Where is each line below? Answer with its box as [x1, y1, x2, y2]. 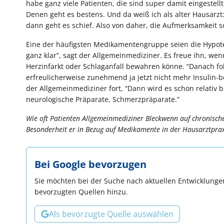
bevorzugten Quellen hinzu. [34, 186, 128, 196]
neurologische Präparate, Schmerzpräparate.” [26, 94, 179, 104]
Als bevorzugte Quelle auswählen [49, 208, 173, 219]
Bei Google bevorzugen [34, 157, 146, 171]
